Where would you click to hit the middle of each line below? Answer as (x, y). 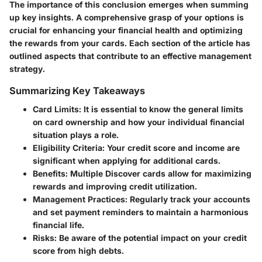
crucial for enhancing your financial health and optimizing (126, 30)
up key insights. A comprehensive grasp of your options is (127, 17)
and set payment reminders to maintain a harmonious (141, 212)
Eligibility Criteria (68, 148)
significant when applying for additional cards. (127, 161)
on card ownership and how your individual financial (139, 122)
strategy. (27, 69)
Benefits (49, 174)
